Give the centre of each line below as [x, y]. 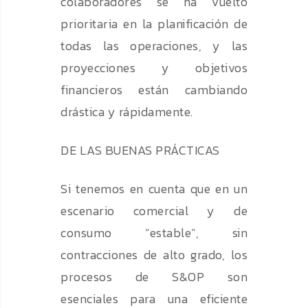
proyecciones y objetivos [154, 68]
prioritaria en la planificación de [154, 24]
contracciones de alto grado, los [154, 255]
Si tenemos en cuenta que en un [154, 189]
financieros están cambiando [154, 90]
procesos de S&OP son [154, 277]
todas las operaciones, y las [154, 46]
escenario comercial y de [154, 211]
